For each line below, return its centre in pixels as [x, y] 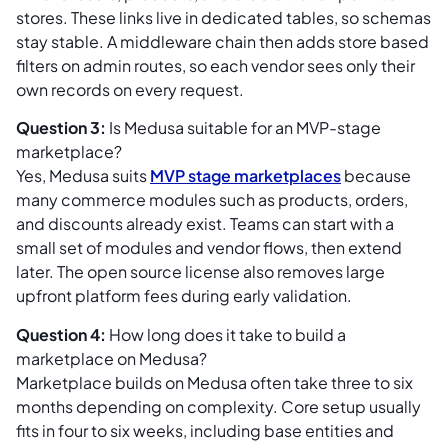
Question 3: [61, 128]
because [376, 176]
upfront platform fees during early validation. [184, 296]
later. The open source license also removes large [200, 272]
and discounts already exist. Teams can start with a [205, 224]
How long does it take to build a [226, 334]
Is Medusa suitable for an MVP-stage [243, 128]
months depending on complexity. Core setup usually [218, 406]
